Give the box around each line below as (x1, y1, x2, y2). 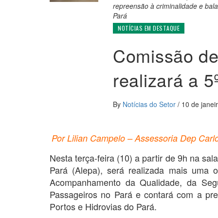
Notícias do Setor (123, 99, 178, 109)
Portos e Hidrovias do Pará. (50, 200, 157, 213)
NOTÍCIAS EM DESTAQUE (118, 23, 180, 32)
